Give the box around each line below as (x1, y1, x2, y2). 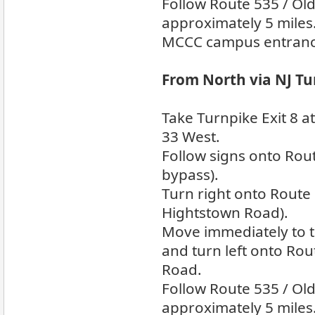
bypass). (162, 165, 219, 184)
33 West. (162, 127, 220, 146)
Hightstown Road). (162, 202, 288, 222)
